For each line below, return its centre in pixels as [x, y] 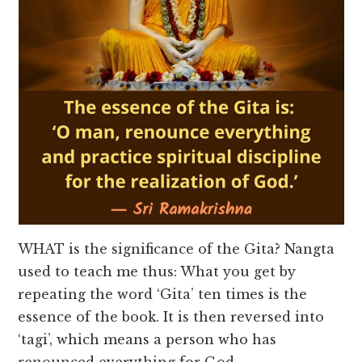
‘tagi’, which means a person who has [147, 340]
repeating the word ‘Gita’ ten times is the [163, 295]
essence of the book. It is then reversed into [171, 317]
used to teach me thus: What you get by [157, 272]
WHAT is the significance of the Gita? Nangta [177, 249]
